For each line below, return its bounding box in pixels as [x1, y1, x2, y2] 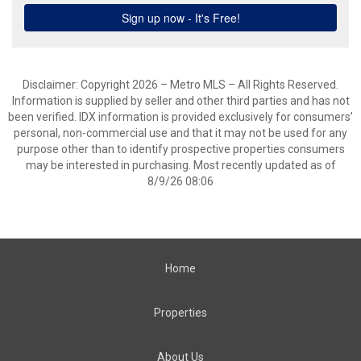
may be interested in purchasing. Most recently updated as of [25, 159, 336, 172]
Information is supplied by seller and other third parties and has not [11, 94, 350, 107]
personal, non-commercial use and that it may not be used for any [14, 127, 347, 139]
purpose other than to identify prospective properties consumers [16, 143, 345, 156]
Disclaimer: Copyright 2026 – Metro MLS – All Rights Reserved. [23, 78, 338, 91]
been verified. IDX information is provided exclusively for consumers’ [8, 110, 353, 123]
